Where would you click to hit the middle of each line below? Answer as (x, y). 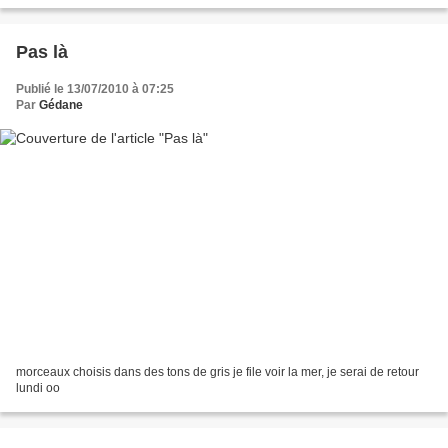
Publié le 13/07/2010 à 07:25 (95, 88)
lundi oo (38, 388)
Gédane (61, 104)
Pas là (42, 51)
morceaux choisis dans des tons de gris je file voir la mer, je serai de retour (217, 372)
